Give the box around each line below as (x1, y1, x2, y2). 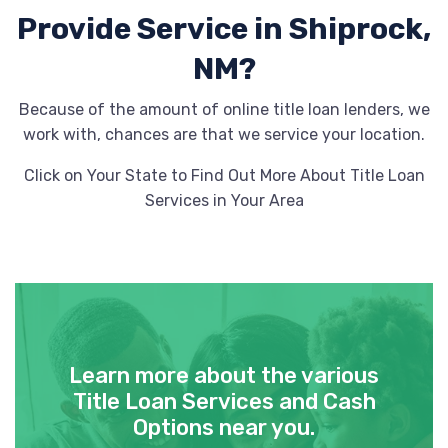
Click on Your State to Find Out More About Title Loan (23, 166, 425, 185)
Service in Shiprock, (137, 11, 431, 47)
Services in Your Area (144, 191, 304, 210)
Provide (17, 11, 137, 47)
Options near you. (133, 414, 315, 441)
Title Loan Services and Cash (72, 388, 376, 415)
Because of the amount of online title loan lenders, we (18, 100, 430, 119)
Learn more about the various (69, 362, 379, 389)
